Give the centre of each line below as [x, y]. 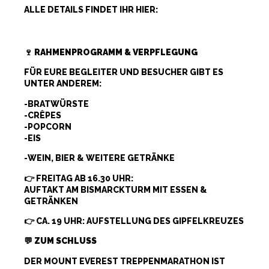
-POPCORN [48, 126]
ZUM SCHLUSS [65, 241]
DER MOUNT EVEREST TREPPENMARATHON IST [125, 261]
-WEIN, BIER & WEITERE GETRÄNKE [99, 158]
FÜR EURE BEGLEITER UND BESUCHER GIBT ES [124, 72]
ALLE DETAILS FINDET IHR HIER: [91, 9]
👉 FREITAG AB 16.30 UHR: [79, 178]
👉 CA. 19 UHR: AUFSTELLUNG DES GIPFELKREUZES [134, 221]
